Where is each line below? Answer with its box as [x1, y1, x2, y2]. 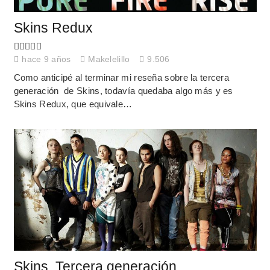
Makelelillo [88, 55, 130, 64]
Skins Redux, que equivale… [13, 98, 133, 109]
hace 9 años [22, 55, 71, 64]
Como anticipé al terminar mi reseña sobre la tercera [13, 72, 230, 83]
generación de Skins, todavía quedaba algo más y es [13, 85, 233, 96]
